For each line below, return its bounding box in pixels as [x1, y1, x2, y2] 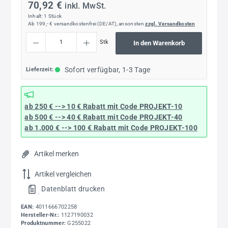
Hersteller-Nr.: [21, 211, 61, 218]
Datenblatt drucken [41, 184, 105, 193]
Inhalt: [27, 13, 44, 19]
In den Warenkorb [133, 39, 185, 47]
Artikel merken [34, 150, 79, 158]
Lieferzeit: [26, 66, 54, 73]
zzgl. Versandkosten [145, 20, 195, 26]
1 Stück [44, 13, 62, 19]
